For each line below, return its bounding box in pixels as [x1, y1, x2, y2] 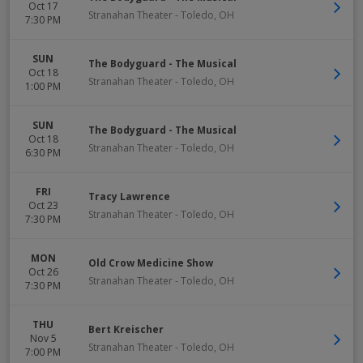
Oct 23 [28, 199, 58, 212]
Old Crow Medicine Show [88, 256, 213, 270]
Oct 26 [28, 265, 58, 279]
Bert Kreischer [88, 322, 164, 336]
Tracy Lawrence [88, 190, 170, 203]
